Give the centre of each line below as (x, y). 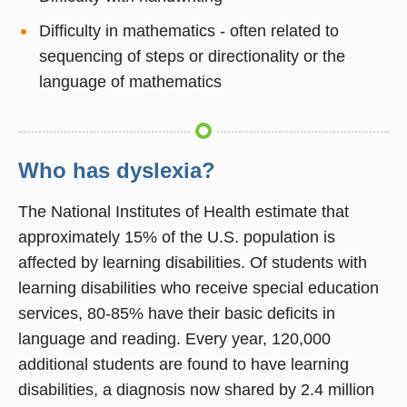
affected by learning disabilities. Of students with (193, 263)
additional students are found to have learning (184, 365)
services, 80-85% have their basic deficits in (177, 314)
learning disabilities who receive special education (199, 288)
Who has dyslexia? (117, 171)
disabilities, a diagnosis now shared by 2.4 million (196, 390)
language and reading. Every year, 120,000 (174, 339)
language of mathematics (130, 82)
